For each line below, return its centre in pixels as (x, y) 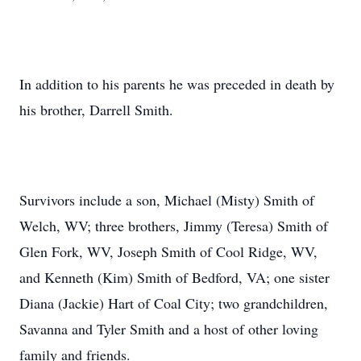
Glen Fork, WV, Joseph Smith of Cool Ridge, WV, (168, 251)
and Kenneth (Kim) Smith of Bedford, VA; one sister (174, 277)
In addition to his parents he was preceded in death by (177, 84)
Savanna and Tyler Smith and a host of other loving (169, 329)
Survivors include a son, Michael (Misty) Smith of (167, 200)
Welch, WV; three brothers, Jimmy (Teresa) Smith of (174, 226)
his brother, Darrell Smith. (96, 110)
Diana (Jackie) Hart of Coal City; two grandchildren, (174, 303)
